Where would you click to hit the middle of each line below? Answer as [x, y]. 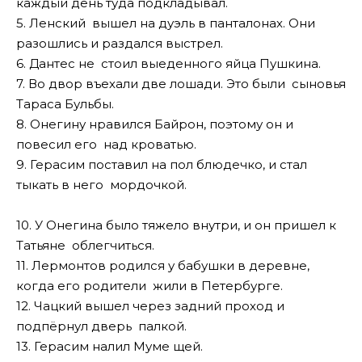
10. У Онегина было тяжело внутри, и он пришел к [176, 225]
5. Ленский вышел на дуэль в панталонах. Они [166, 23]
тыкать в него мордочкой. [101, 184]
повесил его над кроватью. [106, 144]
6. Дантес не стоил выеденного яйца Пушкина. [168, 63]
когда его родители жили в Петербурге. [149, 286]
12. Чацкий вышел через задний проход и [150, 306]
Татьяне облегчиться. [85, 246]
